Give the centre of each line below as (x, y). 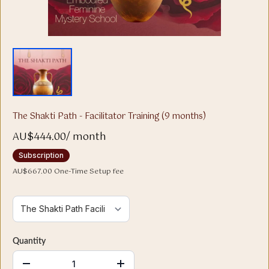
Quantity (29, 241)
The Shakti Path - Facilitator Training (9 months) (109, 116)
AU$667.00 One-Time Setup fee (68, 172)
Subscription (41, 155)
